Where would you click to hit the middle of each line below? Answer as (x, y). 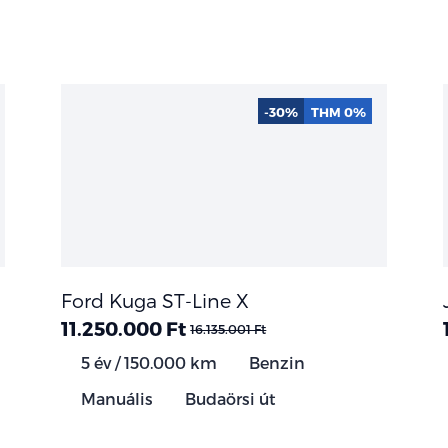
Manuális (115, 398)
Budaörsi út (229, 398)
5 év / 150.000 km (147, 362)
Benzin (275, 362)
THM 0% (338, 111)
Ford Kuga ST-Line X (155, 300)
